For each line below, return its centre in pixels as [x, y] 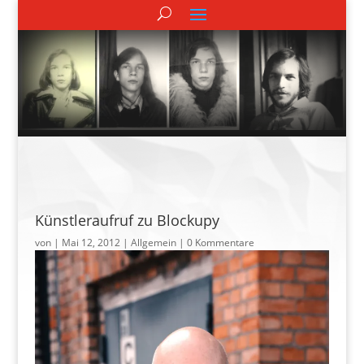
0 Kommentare [220, 242]
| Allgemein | [153, 242]
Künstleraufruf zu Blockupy [127, 220]
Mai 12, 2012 [91, 242]
